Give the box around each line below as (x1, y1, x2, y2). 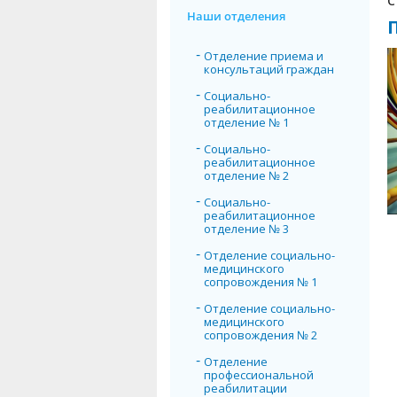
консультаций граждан (204, 60, 334, 77)
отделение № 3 (204, 220, 289, 237)
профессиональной (204, 366, 314, 383)
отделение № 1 (204, 113, 289, 130)
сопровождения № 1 (204, 273, 317, 290)
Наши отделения (187, 8, 285, 24)
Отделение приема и (204, 47, 323, 64)
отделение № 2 (204, 167, 289, 183)
